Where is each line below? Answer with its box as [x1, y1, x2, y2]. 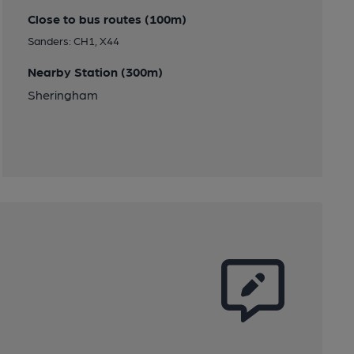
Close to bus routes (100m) [27, 11, 186, 27]
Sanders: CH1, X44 [27, 34, 119, 47]
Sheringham [27, 87, 98, 103]
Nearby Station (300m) [27, 64, 163, 80]
